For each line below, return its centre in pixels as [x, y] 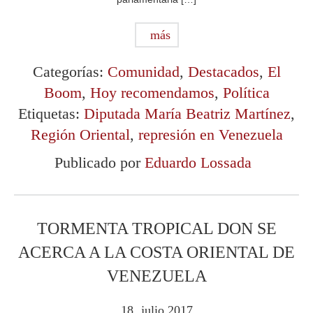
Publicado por [100, 163]
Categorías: [70, 72]
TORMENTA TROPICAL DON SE [156, 229]
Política [246, 93]
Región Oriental [80, 135]
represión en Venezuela [210, 135]
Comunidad [143, 72]
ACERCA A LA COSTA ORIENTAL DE [156, 253]
